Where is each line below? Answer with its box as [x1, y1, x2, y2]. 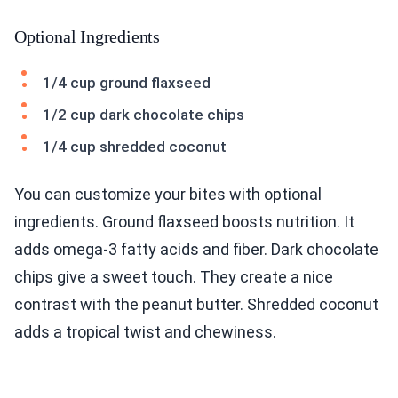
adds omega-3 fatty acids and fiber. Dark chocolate [14, 240, 378, 259]
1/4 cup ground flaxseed [43, 74, 211, 92]
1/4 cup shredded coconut [43, 138, 227, 156]
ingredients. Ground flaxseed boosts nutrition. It [14, 212, 354, 232]
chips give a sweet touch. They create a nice [14, 267, 333, 287]
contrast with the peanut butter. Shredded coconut [14, 295, 378, 314]
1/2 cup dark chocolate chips [43, 106, 244, 124]
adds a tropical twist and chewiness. [14, 322, 276, 342]
